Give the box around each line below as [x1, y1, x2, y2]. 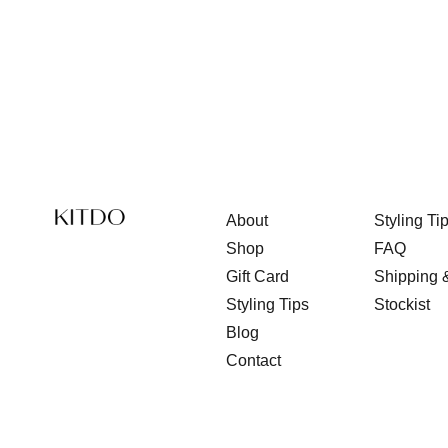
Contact [226, 352, 282, 370]
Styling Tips [226, 296, 310, 314]
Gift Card [226, 268, 290, 286]
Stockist [373, 296, 430, 314]
